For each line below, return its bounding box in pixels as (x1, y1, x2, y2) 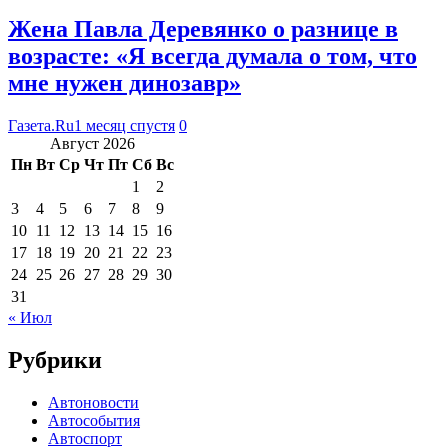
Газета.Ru (8, 116, 74, 134)
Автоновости (48, 393, 139, 411)
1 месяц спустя (74, 116, 175, 134)
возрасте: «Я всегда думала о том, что (8, 42, 417, 69)
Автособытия (48, 411, 140, 429)
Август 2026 (50, 134, 135, 152)
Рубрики (8, 346, 102, 373)
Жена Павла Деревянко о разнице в (8, 15, 398, 42)
